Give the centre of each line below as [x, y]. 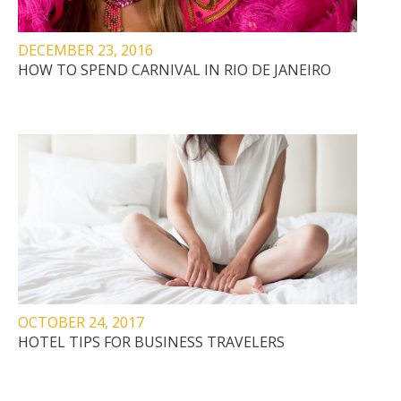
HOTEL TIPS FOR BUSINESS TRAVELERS [151, 341]
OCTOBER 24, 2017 [81, 322]
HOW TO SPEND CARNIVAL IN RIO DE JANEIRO [175, 70]
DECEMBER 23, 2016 [85, 51]
